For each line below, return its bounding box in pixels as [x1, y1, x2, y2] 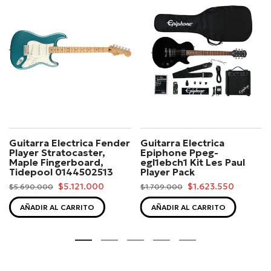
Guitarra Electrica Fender [9, 136, 130, 149]
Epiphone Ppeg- [140, 146, 218, 158]
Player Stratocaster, [9, 146, 105, 158]
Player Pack [140, 165, 195, 178]
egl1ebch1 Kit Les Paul [140, 155, 245, 168]
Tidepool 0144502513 [9, 165, 113, 178]
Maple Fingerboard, [9, 155, 103, 168]
